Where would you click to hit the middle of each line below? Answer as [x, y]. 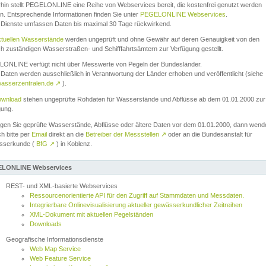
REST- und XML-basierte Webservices [62, 186]
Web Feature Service [60, 258]
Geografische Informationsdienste [55, 239]
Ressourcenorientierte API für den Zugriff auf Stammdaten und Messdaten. [137, 195]
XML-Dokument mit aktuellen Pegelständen [91, 214]
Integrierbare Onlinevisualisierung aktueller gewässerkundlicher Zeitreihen [136, 205]
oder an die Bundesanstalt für [209, 134]
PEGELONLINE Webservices [183, 14]
